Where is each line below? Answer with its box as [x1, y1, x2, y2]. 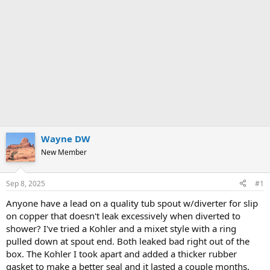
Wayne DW [41, 133, 90, 145]
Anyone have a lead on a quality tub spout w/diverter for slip [6, 196, 258, 209]
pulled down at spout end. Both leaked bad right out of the [6, 234, 250, 247]
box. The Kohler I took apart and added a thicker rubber [6, 247, 237, 260]
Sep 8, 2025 [6, 178, 45, 189]
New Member [41, 147, 87, 157]
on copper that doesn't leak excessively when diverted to [6, 209, 240, 222]
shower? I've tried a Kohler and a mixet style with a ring [6, 222, 236, 234]
